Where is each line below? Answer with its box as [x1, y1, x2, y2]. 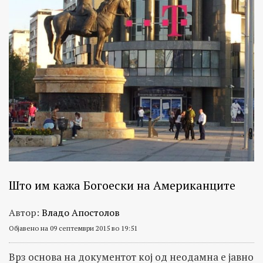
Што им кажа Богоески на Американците [9, 177, 235, 194]
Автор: [9, 206, 42, 220]
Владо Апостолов [42, 206, 120, 220]
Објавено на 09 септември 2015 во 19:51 [9, 224, 137, 233]
